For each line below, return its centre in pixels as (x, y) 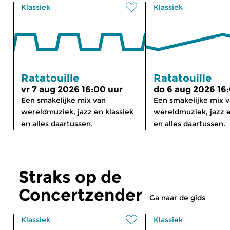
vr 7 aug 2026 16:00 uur (72, 90)
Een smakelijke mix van (63, 100)
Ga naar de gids (177, 198)
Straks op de (70, 177)
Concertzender (80, 195)
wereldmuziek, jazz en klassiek (77, 112)
